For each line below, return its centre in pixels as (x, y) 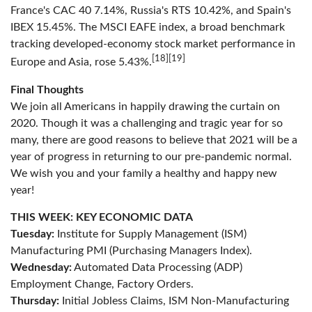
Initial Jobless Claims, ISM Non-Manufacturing (174, 301)
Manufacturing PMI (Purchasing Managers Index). (131, 250)
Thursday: (35, 301)
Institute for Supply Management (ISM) (150, 234)
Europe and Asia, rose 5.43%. (81, 62)
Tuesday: (32, 234)
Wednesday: (41, 267)
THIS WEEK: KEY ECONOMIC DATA (102, 217)
